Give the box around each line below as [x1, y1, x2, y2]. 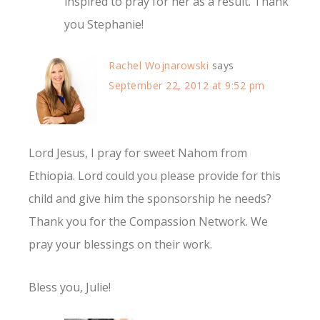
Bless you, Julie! [29, 279, 111, 296]
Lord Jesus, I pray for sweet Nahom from [29, 145, 247, 161]
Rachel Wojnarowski [109, 59, 209, 73]
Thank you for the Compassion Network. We [29, 214, 268, 230]
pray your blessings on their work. [29, 236, 212, 253]
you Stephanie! [64, 16, 144, 33]
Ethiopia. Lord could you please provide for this [29, 168, 281, 184]
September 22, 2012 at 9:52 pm [109, 79, 265, 93]
